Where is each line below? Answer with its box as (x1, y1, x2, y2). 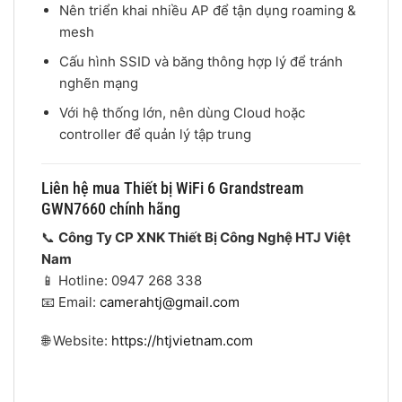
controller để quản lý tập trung (58, 126, 251, 143)
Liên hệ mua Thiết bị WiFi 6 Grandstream (41, 178, 303, 197)
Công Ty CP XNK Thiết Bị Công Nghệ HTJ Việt (58, 228, 351, 246)
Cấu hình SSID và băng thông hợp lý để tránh (58, 52, 343, 70)
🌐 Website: (41, 332, 111, 350)
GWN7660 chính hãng (41, 198, 180, 218)
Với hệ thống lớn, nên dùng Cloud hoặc (58, 104, 305, 121)
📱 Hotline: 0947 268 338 (41, 271, 202, 289)
